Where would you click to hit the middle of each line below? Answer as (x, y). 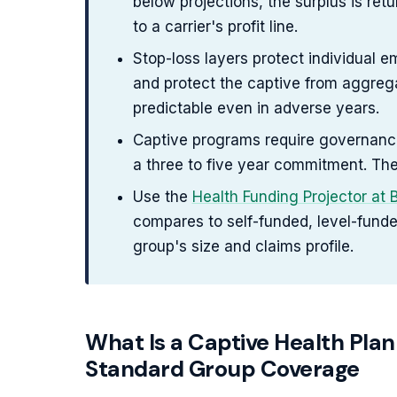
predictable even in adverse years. (256, 108)
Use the (162, 197)
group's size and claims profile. (243, 246)
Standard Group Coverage (222, 369)
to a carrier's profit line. (215, 27)
